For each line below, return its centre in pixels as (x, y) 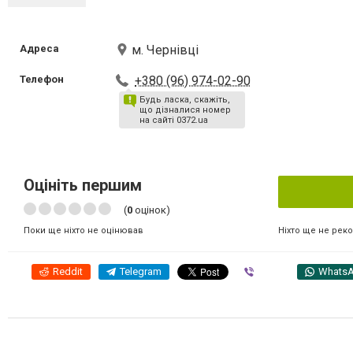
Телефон (42, 79)
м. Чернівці (165, 50)
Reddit (68, 271)
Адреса (39, 48)
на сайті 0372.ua (174, 120)
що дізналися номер (186, 110)
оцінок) (151, 210)
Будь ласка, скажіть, (185, 100)
